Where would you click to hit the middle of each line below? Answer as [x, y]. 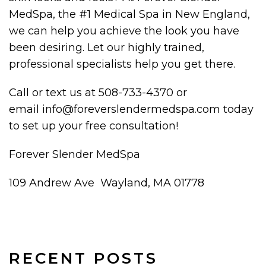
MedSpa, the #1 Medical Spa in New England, [129, 14]
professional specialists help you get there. [122, 64]
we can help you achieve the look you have [124, 31]
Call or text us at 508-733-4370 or [98, 92]
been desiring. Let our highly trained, [107, 47]
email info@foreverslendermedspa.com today [131, 109]
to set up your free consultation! [94, 126]
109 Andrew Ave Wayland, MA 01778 [107, 183]
